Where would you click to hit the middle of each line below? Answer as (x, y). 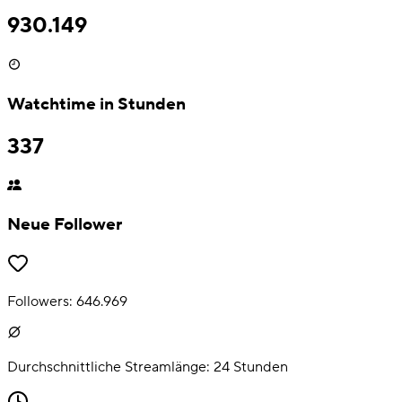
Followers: (40, 301)
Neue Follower (65, 225)
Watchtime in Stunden (96, 104)
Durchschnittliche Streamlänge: (109, 367)
